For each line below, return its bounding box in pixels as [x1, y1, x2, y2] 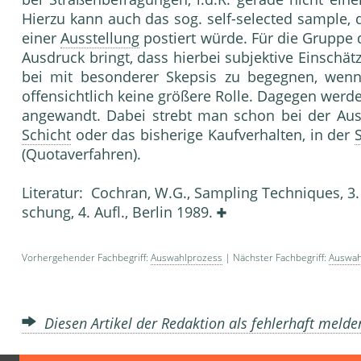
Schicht [22, 125, 71, 145]
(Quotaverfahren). [22, 144, 141, 164]
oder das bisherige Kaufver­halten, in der [71, 125, 355, 145]
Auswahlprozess [151, 251, 222, 265]
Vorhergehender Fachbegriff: [22, 251, 151, 265]
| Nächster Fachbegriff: [222, 251, 329, 265]
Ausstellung [60, 28, 140, 48]
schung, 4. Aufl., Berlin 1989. [22, 202, 217, 222]
